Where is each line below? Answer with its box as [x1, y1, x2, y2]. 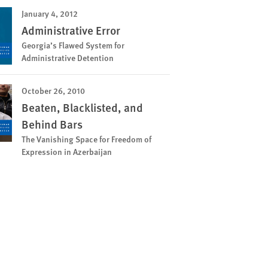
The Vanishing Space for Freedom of [22, 133, 151, 145]
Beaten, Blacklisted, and [22, 99, 143, 115]
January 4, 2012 [22, 7, 78, 19]
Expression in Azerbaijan [22, 145, 112, 157]
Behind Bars [22, 116, 83, 132]
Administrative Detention [22, 51, 114, 63]
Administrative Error [22, 22, 120, 38]
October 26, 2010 [22, 84, 85, 96]
